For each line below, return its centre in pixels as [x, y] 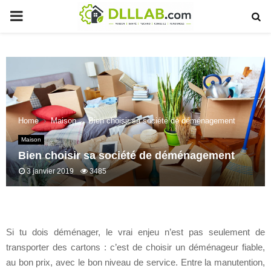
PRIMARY [42, 15]
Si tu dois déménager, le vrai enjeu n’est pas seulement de [135, 232]
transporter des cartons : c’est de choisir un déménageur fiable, [135, 247]
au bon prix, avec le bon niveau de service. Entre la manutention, [135, 262]
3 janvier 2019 [50, 171]
